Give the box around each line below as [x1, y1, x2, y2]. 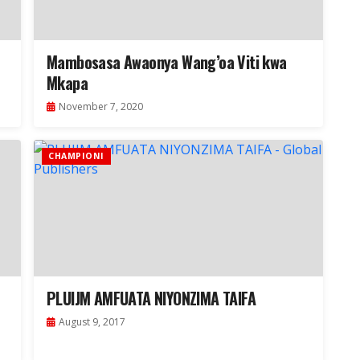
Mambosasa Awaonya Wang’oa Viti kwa [47, 50, 287, 75]
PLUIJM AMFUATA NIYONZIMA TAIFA [47, 286, 256, 311]
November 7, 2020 [59, 100, 143, 114]
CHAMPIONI [48, 150, 104, 162]
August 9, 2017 [59, 315, 125, 329]
